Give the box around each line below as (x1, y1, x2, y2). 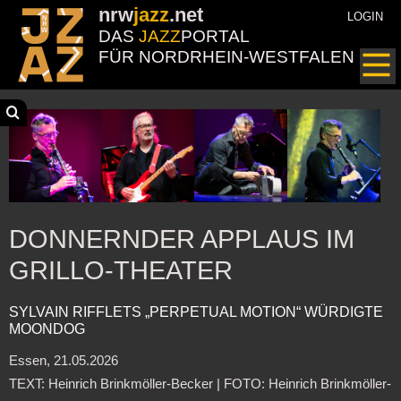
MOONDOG (8, 320, 85, 337)
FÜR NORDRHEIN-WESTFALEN (98, 47, 354, 66)
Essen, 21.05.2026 (8, 354, 118, 369)
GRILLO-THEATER (8, 255, 233, 286)
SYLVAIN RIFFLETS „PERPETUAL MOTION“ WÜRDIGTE (8, 303, 383, 320)
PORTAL (181, 27, 250, 46)
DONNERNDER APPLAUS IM (8, 224, 354, 254)
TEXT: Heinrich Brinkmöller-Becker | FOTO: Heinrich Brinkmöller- (8, 377, 391, 392)
